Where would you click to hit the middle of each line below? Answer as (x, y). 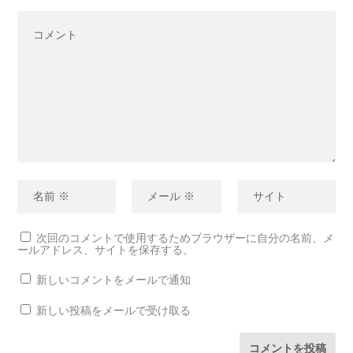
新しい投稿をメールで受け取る (114, 310)
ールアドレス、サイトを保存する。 (106, 249)
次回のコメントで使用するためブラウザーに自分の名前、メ (186, 237)
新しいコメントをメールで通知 (114, 279)
